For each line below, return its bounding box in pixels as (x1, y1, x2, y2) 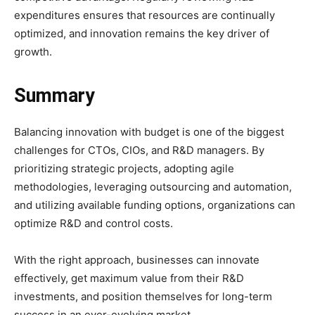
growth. (14, 44, 52, 58)
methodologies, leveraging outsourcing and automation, (14, 179, 292, 193)
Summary (14, 84, 95, 107)
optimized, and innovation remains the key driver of (14, 26, 269, 40)
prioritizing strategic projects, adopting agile (14, 161, 234, 175)
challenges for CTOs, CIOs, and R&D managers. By (14, 143, 264, 157)
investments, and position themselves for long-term (14, 289, 272, 303)
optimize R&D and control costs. (14, 216, 173, 230)
